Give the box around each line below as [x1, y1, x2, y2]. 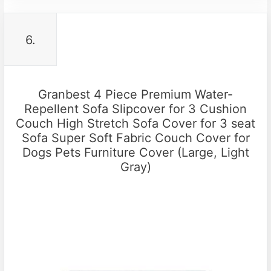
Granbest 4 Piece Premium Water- [38, 87, 233, 102]
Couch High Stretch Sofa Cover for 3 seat [16, 116, 255, 131]
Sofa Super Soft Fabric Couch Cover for [21, 130, 250, 145]
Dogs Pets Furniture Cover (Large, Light [22, 145, 249, 160]
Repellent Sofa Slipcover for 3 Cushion [24, 101, 247, 116]
